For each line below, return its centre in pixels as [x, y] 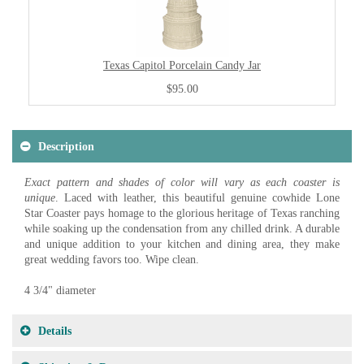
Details [55, 331]
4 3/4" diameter [60, 291]
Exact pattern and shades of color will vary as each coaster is [182, 183]
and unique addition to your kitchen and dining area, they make [182, 245]
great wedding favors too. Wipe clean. [112, 260]
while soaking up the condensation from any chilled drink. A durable [182, 229]
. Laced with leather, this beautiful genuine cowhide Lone [197, 198]
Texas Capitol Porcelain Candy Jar [182, 65]
